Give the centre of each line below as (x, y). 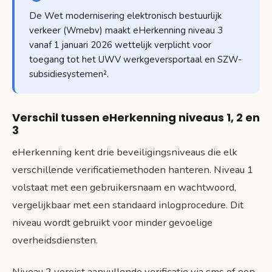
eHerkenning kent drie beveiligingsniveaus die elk (125, 152)
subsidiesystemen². (69, 74)
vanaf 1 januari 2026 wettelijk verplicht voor (120, 45)
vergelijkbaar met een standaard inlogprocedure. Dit (128, 205)
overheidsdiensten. (55, 240)
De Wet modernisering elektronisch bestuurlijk (125, 15)
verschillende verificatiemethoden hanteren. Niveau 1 (133, 169)
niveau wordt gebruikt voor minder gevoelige (112, 222)
